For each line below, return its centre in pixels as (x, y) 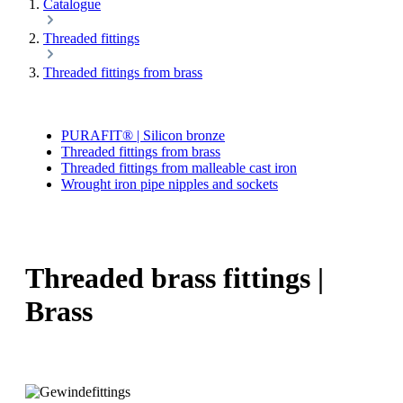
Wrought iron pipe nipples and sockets (170, 184)
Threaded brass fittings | (175, 278)
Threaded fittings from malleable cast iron (179, 167)
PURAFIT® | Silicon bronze (143, 135)
